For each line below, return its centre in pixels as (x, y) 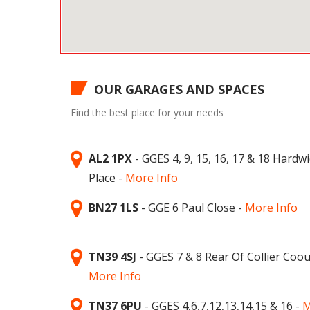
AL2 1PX (110, 158)
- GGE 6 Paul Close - (192, 207)
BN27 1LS (113, 207)
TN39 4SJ (112, 256)
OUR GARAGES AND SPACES (179, 89)
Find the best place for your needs (147, 112)
